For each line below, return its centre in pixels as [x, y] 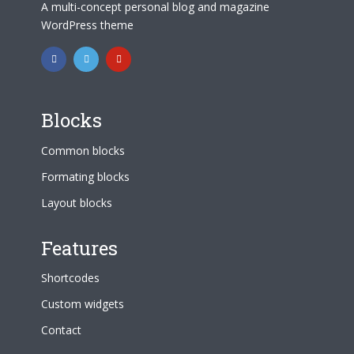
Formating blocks [85, 176]
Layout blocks [77, 202]
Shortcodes [70, 278]
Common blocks [83, 150]
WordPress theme [87, 25]
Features [79, 248]
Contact [61, 330]
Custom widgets [83, 304]
